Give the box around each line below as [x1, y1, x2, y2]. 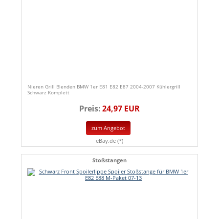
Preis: [79, 103, 101, 114]
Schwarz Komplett [27, 88, 69, 96]
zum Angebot [91, 124, 125, 132]
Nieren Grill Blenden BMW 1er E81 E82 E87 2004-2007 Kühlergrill [27, 83, 180, 90]
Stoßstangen [92, 156, 127, 164]
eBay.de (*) [96, 137, 123, 145]
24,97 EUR [102, 103, 140, 114]
